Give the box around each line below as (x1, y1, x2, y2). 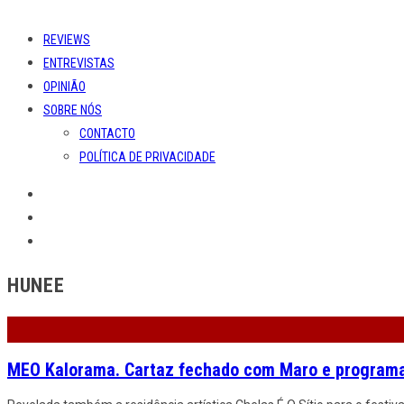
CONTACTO (79, 126, 135, 142)
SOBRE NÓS (43, 103, 102, 118)
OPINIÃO (43, 79, 86, 95)
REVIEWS (43, 32, 90, 48)
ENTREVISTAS (43, 56, 115, 71)
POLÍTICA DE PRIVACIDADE (79, 150, 216, 165)
